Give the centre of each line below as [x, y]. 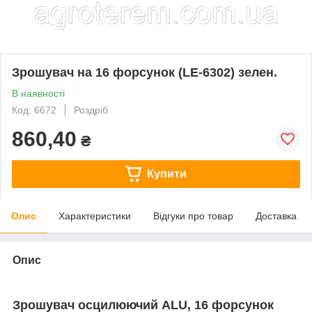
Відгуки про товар [193, 216]
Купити [166, 173]
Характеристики [95, 216]
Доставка [276, 216]
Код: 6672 [34, 110]
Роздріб [91, 110]
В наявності [38, 93]
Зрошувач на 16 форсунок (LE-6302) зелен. [145, 72]
